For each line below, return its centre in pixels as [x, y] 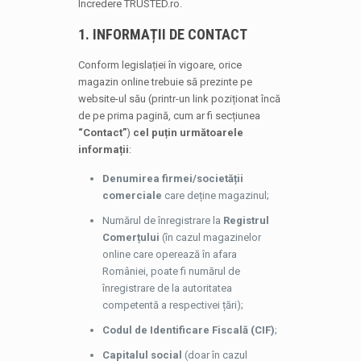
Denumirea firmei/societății [172, 178]
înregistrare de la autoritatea [167, 288]
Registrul [246, 220]
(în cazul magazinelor [210, 237]
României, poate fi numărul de [171, 271]
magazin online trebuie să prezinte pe [165, 82]
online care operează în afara [169, 254]
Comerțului [131, 237]
